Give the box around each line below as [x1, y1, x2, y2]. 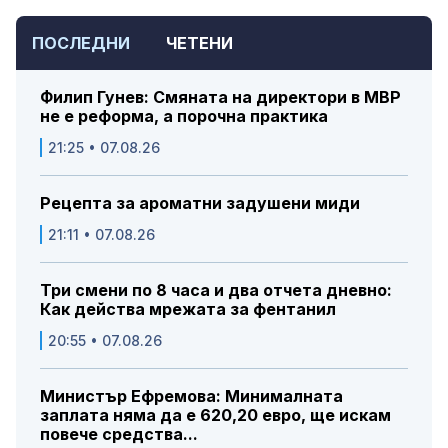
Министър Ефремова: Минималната [40, 385, 343, 406]
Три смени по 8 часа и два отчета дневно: [40, 279, 392, 300]
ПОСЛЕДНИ [32, 32, 130, 53]
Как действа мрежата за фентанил [40, 298, 336, 319]
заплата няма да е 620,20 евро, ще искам [40, 404, 391, 425]
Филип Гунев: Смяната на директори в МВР [40, 86, 401, 107]
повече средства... [40, 423, 198, 444]
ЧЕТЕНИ [166, 32, 233, 53]
